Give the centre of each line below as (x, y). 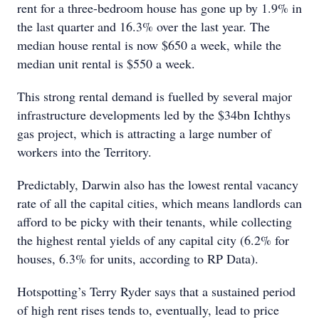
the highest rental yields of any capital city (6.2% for (153, 240)
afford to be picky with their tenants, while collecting (155, 221)
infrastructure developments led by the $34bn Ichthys (154, 115)
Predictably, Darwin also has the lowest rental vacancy (158, 184)
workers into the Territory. (84, 152)
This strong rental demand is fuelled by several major (155, 96)
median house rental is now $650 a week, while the (149, 45)
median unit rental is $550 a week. (106, 63)
